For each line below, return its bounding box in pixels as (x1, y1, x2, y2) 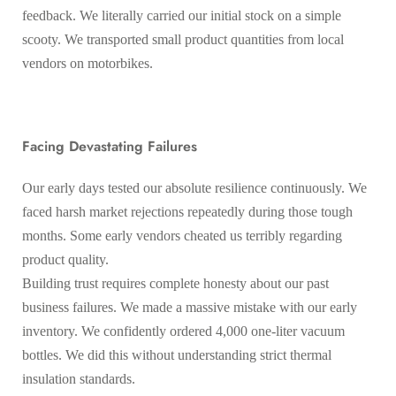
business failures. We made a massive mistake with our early (22, 299, 357, 315)
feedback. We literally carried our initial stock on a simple (22, 7, 341, 23)
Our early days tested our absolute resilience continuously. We (22, 179, 367, 195)
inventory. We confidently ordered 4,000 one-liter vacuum (22, 323, 345, 339)
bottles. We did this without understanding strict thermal (22, 346, 331, 362)
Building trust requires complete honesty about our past (22, 275, 329, 291)
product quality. (22, 251, 109, 267)
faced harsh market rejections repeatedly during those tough (22, 203, 353, 219)
